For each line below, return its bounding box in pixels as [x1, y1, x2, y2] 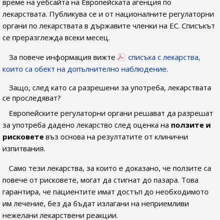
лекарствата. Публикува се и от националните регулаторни [2, 9, 214, 19]
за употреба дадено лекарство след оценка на [2, 120, 171, 130]
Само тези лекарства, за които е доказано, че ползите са [9, 163, 212, 173]
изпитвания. [2, 143, 45, 153]
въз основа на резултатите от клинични [44, 132, 188, 141]
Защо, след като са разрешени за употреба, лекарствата [9, 82, 212, 92]
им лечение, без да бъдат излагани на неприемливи [2, 198, 189, 208]
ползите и [171, 120, 211, 130]
